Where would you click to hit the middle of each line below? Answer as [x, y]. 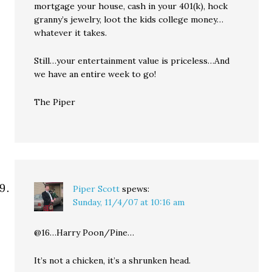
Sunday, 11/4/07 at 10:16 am [129, 202]
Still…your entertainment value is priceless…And [132, 61]
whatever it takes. [71, 33]
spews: [136, 189]
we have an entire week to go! [95, 74]
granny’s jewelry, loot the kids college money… [129, 19]
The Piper [55, 102]
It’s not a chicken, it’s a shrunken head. [113, 260]
